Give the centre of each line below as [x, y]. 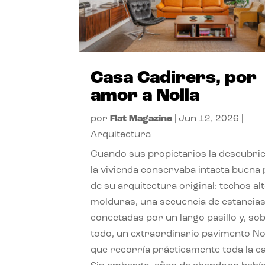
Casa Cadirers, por [174, 78]
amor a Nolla [145, 96]
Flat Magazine [141, 119]
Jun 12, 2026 [209, 119]
